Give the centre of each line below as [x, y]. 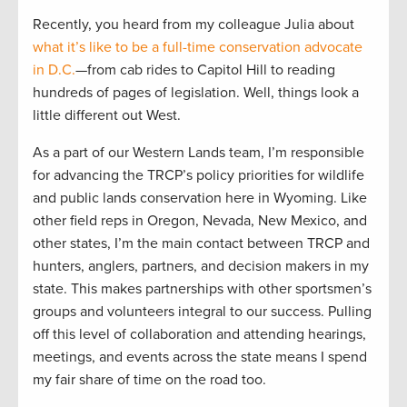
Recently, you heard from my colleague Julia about [194, 24]
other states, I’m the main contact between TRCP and [201, 243]
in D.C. [54, 69]
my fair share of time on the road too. [149, 379]
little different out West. [107, 115]
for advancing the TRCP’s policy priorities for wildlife [199, 175]
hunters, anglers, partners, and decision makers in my [201, 266]
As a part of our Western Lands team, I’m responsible [199, 152]
